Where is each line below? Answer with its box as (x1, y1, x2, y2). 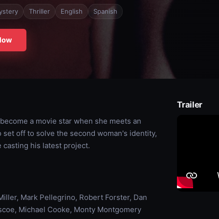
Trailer (177, 100, 202, 109)
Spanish (93, 7, 117, 15)
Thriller (28, 7, 50, 15)
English (60, 7, 83, 15)
